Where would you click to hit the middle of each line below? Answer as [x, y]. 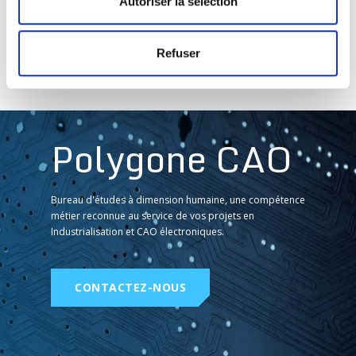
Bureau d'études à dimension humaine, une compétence [178, 199]
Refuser [178, 53]
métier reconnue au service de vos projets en [153, 215]
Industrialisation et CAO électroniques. [137, 231]
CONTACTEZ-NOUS [130, 287]
